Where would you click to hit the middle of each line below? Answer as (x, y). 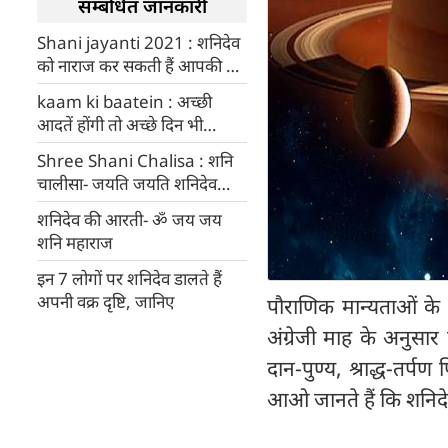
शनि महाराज (75, 242)
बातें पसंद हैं (72, 170)
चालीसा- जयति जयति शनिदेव (127, 183)
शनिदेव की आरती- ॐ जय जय (129, 219)
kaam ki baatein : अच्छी (124, 101)
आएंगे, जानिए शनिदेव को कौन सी (137, 147)
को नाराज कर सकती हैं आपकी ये (136, 65)
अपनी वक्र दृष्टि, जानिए (105, 301)
